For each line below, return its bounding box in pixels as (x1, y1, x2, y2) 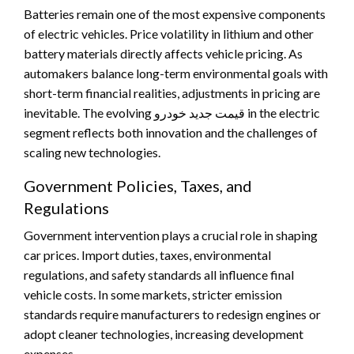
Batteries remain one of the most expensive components (24, 6, 326, 21)
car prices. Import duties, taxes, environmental (24, 247, 271, 262)
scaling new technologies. (24, 144, 160, 160)
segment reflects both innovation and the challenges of (24, 124, 318, 140)
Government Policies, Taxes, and (24, 175, 252, 195)
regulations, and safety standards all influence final (24, 266, 294, 282)
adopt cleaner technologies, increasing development (24, 326, 303, 341)
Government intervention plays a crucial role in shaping (24, 227, 318, 243)
